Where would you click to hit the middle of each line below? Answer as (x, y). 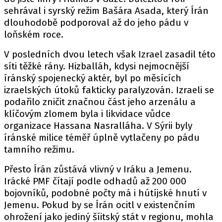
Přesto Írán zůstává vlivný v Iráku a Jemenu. (98, 169)
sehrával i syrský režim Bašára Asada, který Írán (106, 11)
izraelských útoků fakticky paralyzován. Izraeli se (109, 90)
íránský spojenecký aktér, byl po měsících (93, 78)
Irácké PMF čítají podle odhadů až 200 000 (95, 181)
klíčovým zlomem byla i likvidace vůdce (87, 114)
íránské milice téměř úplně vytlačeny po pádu (102, 138)
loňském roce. (34, 34)
